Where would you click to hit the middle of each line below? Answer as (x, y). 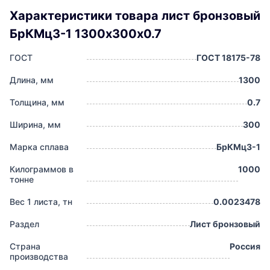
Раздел (24, 224)
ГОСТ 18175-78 (228, 58)
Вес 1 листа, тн (41, 202)
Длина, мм (32, 80)
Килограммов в (42, 169)
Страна (25, 246)
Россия (245, 246)
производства (39, 257)
